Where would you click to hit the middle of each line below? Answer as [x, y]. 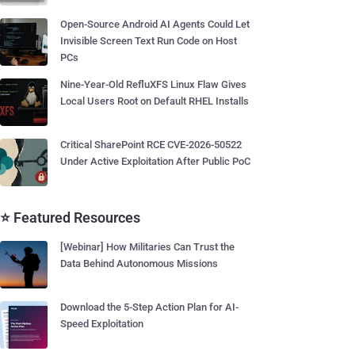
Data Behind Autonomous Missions [139, 263]
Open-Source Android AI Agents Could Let [155, 24]
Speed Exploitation [102, 324]
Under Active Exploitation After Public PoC [155, 161]
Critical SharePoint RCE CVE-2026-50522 [151, 145]
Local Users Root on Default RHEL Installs [155, 101]
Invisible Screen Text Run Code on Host [149, 41]
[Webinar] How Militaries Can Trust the [147, 247]
